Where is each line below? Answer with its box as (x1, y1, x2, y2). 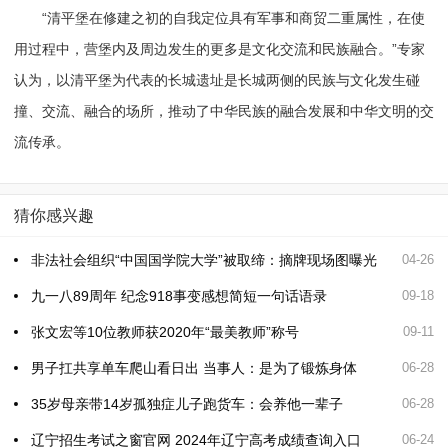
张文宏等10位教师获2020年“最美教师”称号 (30, 323, 299, 340)
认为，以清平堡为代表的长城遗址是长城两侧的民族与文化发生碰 (13, 71, 420, 88)
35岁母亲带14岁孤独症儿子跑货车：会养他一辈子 (30, 395, 343, 412)
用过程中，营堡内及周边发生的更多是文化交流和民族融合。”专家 (13, 40, 425, 57)
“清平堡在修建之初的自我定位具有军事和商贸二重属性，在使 (13, 9, 425, 26)
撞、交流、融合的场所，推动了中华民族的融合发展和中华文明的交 (13, 102, 434, 119)
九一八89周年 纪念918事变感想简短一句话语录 (30, 287, 327, 304)
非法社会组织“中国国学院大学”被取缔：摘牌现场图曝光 (30, 251, 377, 268)
